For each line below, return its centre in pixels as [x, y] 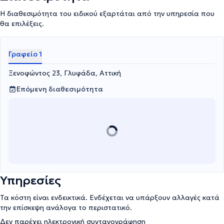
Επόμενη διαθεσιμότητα [60, 89]
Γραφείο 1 [25, 54]
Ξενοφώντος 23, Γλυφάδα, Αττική [65, 73]
